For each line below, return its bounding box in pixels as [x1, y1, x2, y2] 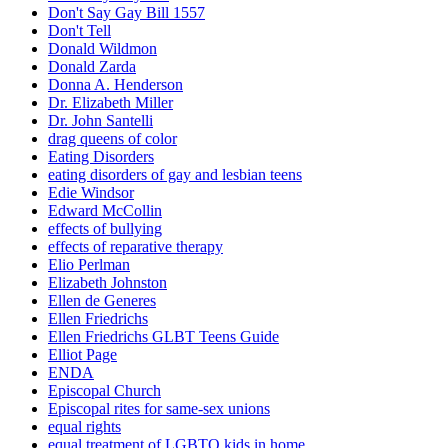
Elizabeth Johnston [48, 274, 167, 292]
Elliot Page [48, 346, 117, 364]
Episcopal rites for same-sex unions [48, 400, 270, 418]
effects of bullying [48, 220, 162, 238]
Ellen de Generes [48, 292, 156, 310]
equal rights [48, 418, 121, 436]
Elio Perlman [48, 256, 130, 274]
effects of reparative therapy [48, 238, 223, 256]
